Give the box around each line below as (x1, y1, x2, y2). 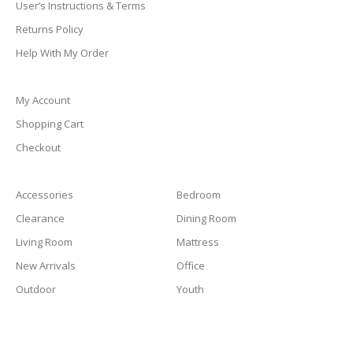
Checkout (16, 140, 61, 154)
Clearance (16, 211, 65, 225)
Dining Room (176, 211, 236, 225)
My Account (16, 93, 70, 107)
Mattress (176, 235, 219, 249)
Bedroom (176, 188, 221, 202)
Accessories (16, 188, 73, 202)
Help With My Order (16, 46, 109, 60)
